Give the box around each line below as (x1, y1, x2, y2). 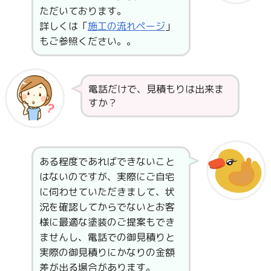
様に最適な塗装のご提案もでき (39, 215, 175, 229)
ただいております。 (39, 4, 126, 18)
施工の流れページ (87, 19, 165, 33)
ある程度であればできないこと (39, 154, 175, 168)
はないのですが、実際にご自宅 (39, 169, 175, 183)
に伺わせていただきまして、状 (39, 184, 175, 198)
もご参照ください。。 (39, 34, 136, 48)
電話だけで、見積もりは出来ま (88, 82, 224, 96)
